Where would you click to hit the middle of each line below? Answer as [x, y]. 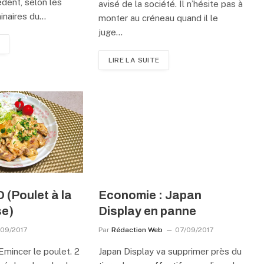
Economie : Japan [150, 195]
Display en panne [147, 211]
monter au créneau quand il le [158, 18]
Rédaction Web [137, 230]
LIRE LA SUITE [134, 60]
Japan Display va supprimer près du [170, 251]
